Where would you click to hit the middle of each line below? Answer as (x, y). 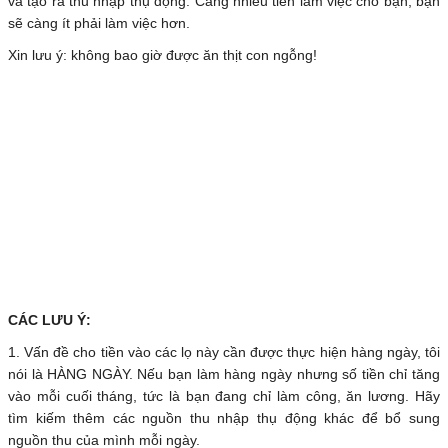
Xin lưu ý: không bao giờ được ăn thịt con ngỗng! (162, 55)
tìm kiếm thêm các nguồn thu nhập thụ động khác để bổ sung (224, 418)
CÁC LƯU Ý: (49, 320)
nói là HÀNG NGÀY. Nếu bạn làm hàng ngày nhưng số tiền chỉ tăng (224, 374)
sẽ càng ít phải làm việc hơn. (99, 23)
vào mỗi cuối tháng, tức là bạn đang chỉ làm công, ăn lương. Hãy (224, 396)
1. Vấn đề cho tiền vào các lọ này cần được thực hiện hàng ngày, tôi (224, 352)
